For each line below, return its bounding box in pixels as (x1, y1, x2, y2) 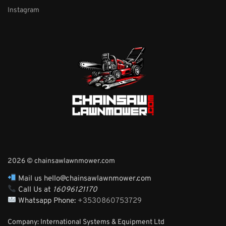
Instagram (8, 6, 39, 15)
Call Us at (16, 185, 53, 195)
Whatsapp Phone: (16, 196, 78, 206)
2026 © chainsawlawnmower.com (8, 156, 115, 165)
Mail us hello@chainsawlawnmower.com (16, 174, 152, 184)
